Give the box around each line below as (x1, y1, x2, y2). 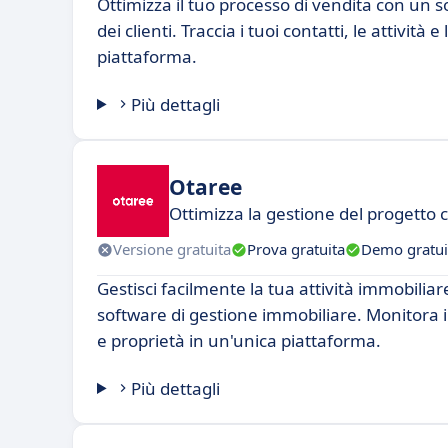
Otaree (169, 173, 242, 202)
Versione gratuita (113, 239, 231, 260)
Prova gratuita (247, 239, 345, 260)
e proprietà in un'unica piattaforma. (97, 328, 381, 352)
